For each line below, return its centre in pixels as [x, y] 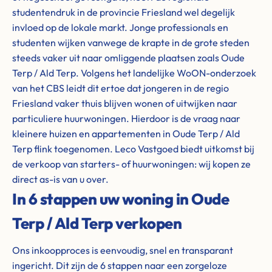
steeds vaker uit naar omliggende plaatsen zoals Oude [128, 58]
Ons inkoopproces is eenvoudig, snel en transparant [123, 250]
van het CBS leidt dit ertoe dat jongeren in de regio [121, 88]
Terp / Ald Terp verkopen [97, 223]
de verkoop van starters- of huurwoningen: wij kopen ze [131, 164]
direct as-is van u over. [60, 179]
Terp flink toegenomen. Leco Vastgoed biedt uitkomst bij [133, 149]
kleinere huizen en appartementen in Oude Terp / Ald [126, 134]
